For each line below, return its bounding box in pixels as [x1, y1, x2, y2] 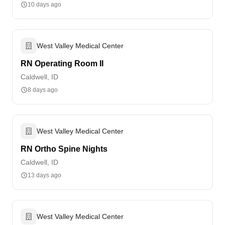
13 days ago [28, 172, 61, 179]
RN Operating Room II [21, 59, 103, 68]
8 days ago [28, 86, 58, 93]
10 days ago [28, 1, 61, 8]
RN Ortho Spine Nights [21, 145, 107, 153]
